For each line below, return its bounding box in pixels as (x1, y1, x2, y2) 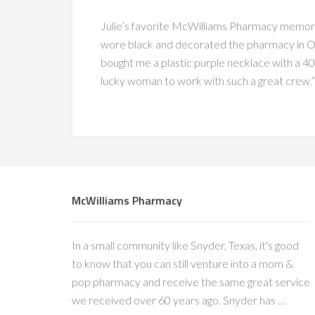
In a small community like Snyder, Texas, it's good (72, 238, 299, 252)
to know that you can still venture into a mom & (72, 257, 293, 270)
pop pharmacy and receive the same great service (72, 275, 310, 288)
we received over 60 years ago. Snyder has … (72, 293, 285, 307)
